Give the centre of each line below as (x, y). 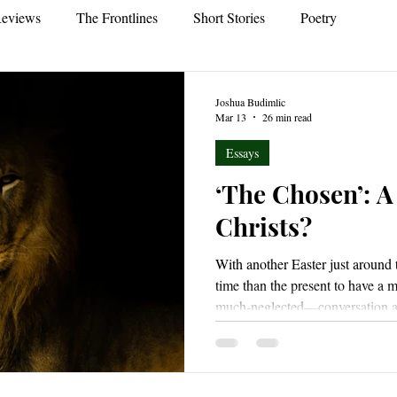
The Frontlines (117, 17)
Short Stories (229, 17)
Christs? (264, 226)
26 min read (287, 117)
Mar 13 (231, 117)
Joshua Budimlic (250, 101)
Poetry (319, 17)
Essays (242, 153)
